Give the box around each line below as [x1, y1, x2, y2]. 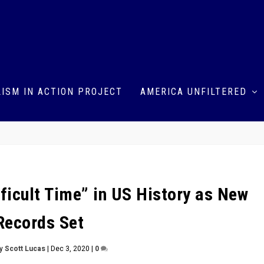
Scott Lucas [5, 243, 46, 254]
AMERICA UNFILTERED [140, 85, 247, 97]
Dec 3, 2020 [51, 243, 90, 254]
